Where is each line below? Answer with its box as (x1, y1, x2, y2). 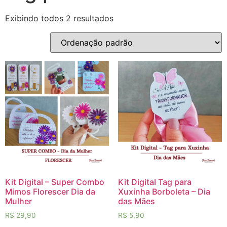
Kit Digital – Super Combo (5, 176, 104, 187)
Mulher (5, 196, 32, 206)
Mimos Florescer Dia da (5, 186, 95, 197)
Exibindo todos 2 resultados (5, 13, 113, 24)
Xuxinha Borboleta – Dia (118, 186, 210, 197)
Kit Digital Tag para (118, 176, 192, 187)
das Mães (118, 196, 155, 206)
